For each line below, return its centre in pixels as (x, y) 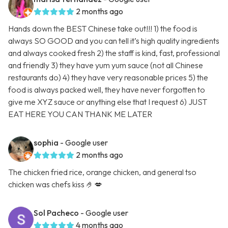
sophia (46, 143)
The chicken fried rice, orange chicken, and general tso (102, 172)
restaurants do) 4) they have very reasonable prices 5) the (108, 78)
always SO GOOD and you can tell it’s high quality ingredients (114, 41)
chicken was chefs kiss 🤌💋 (55, 184)
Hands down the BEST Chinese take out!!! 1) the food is (103, 29)
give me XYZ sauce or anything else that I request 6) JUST (108, 102)
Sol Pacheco (56, 213)
